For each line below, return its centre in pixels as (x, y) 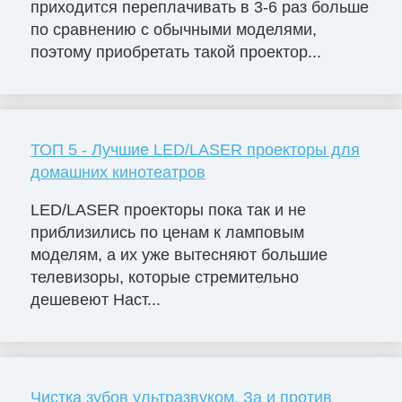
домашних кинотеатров (118, 173)
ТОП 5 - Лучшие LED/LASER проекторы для (195, 150)
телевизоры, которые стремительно (164, 278)
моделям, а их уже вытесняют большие (179, 255)
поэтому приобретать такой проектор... (175, 52)
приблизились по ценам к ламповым (167, 233)
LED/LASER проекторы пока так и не (168, 210)
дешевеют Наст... (95, 300)
